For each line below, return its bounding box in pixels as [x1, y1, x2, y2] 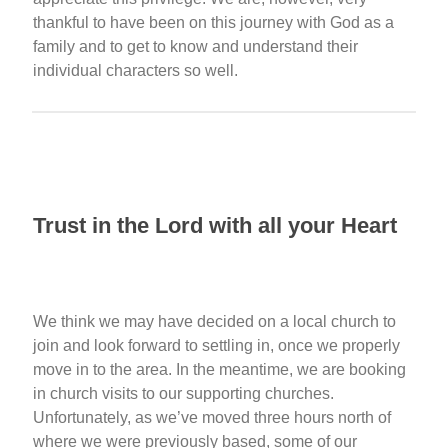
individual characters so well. [33, 61, 238, 79]
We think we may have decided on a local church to [33, 312, 396, 330]
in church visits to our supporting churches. [33, 384, 334, 402]
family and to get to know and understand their [33, 37, 358, 55]
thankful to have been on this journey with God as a [33, 13, 394, 31]
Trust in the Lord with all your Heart [33, 212, 397, 238]
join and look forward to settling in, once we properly [33, 336, 400, 354]
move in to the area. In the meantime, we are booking [33, 360, 406, 378]
